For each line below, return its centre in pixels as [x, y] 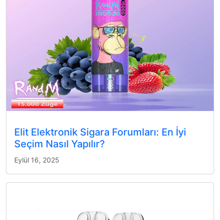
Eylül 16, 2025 [37, 160]
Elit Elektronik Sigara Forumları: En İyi [100, 132]
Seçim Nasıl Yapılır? [60, 144]
